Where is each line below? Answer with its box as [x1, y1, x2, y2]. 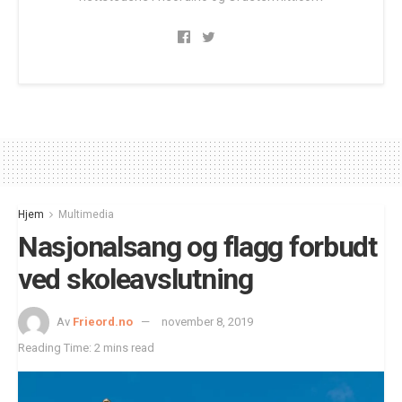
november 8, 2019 [162, 314, 253, 328]
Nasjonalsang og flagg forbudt [18, 229, 377, 264]
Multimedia [58, 207, 114, 221]
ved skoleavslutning [18, 261, 253, 296]
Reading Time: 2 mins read [18, 340, 154, 354]
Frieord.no [73, 314, 133, 328]
